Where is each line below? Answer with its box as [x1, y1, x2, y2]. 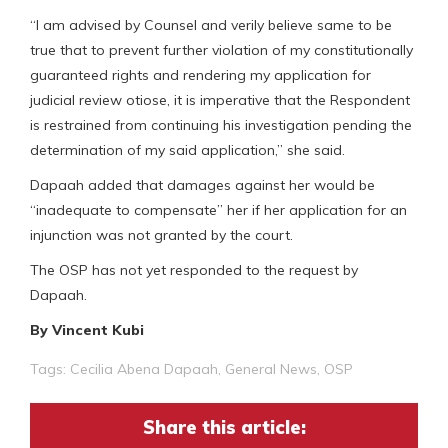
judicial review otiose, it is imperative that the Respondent [30, 91, 410, 110]
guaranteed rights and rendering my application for [30, 66, 371, 85]
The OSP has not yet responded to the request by [30, 261, 358, 280]
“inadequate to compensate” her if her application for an [30, 201, 407, 220]
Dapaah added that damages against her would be [30, 176, 375, 195]
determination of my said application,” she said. [30, 141, 345, 160]
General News [225, 360, 317, 379]
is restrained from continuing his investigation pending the [30, 116, 412, 135]
